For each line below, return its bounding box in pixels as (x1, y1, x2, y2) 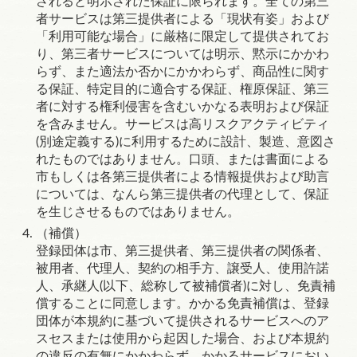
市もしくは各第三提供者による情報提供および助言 (36, 171, 329, 183)
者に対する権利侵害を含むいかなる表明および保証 (36, 100, 329, 113)
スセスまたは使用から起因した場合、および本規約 (36, 332, 329, 345)
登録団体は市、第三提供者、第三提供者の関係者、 (36, 245, 329, 257)
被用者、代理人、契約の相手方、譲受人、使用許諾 (36, 262, 329, 275)
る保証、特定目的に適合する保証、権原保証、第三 (36, 83, 329, 96)
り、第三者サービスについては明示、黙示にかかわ (36, 48, 329, 61)
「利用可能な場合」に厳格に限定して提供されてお (36, 30, 329, 43)
